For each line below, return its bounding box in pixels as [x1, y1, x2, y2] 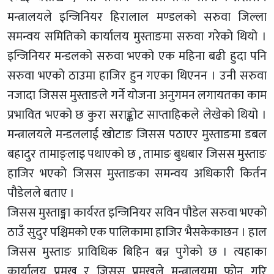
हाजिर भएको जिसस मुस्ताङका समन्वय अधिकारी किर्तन [7, 163, 267, 184]
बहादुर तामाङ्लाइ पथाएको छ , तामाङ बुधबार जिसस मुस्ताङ [7, 143, 267, 165]
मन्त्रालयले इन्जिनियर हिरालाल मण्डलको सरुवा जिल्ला [7, 6, 267, 28]
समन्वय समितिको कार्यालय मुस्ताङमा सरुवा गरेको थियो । [7, 26, 267, 47]
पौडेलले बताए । [7, 182, 75, 204]
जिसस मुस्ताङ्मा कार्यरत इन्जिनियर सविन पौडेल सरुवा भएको [7, 202, 267, 223]
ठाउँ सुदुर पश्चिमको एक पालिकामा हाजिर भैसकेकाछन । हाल [7, 221, 267, 243]
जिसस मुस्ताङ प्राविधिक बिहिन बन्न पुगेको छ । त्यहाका [7, 241, 267, 262]
